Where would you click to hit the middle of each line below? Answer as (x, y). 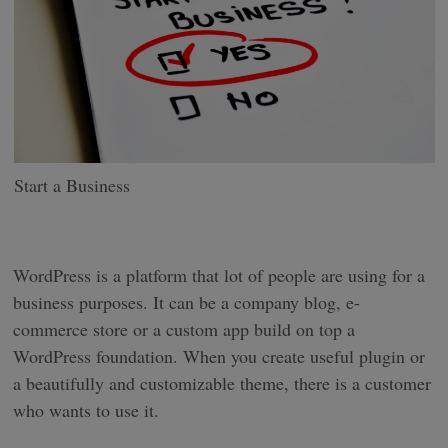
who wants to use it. (86, 410)
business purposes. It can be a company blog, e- (187, 302)
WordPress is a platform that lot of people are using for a (219, 275)
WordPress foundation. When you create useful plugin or (219, 356)
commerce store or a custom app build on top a (184, 329)
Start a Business (71, 185)
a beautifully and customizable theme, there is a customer (222, 383)
